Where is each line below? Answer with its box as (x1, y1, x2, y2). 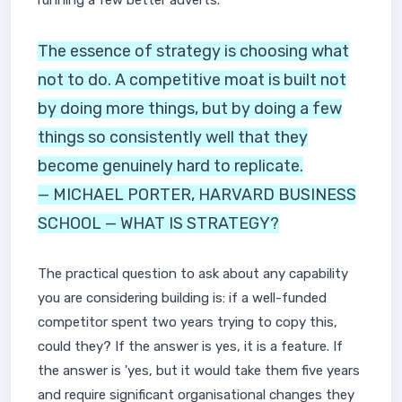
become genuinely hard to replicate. (38, 156, 303, 176)
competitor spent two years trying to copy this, (38, 314, 337, 330)
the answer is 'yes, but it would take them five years (38, 363, 360, 379)
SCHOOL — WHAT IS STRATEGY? (38, 214, 279, 233)
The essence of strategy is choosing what (38, 41, 349, 61)
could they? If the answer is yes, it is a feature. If (38, 338, 343, 354)
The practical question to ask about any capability (38, 266, 348, 282)
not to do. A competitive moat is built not (38, 70, 346, 90)
